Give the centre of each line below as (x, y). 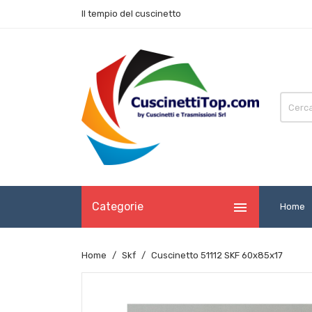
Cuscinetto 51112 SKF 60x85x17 (217, 256)
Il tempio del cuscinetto (131, 14)
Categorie (118, 207)
